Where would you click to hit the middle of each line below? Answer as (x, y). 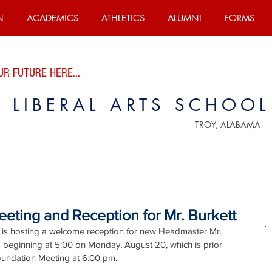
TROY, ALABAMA (228, 125)
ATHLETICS (123, 18)
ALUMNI (185, 18)
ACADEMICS (53, 18)
